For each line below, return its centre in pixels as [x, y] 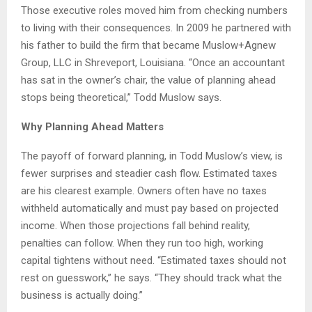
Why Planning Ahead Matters [92, 127]
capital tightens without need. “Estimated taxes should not [154, 261]
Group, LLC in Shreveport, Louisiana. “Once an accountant [153, 63]
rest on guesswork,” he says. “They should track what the [151, 278]
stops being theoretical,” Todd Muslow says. [121, 98]
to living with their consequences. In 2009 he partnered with [156, 28]
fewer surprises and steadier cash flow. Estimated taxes [149, 174]
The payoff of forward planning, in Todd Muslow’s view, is [152, 156]
